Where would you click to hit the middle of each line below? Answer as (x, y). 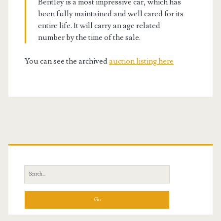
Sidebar (41, 167)
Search (34, 171)
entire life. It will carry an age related (99, 26)
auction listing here (141, 61)
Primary (43, 144)
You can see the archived (67, 61)
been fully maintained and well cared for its (110, 14)
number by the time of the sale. (89, 37)
